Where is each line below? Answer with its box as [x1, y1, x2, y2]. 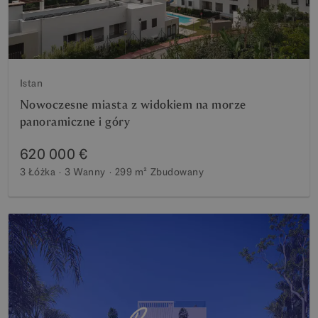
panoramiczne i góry [20, 114, 131, 129]
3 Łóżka [20, 165, 56, 178]
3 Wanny [65, 165, 106, 178]
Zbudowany [150, 165, 204, 178]
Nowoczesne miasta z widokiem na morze [20, 97, 246, 112]
